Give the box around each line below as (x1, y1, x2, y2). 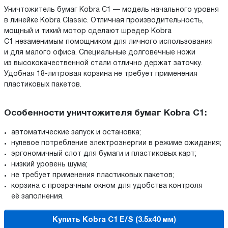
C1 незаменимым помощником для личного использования (4, 38, 213, 45)
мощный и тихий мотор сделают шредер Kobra (4, 27, 172, 35)
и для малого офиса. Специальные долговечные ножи (4, 49, 195, 56)
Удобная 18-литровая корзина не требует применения (4, 70, 197, 77)
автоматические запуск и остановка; (11, 129, 141, 136)
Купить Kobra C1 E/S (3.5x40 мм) (52, 216, 176, 223)
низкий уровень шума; (11, 161, 88, 168)
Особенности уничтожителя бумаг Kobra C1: (4, 109, 207, 117)
